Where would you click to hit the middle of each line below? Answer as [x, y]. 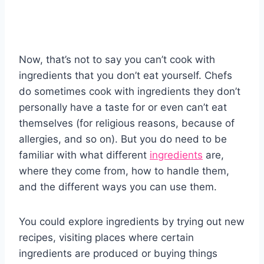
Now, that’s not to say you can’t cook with [117, 60]
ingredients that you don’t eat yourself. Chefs [126, 76]
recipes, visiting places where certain [106, 238]
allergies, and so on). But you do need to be [123, 139]
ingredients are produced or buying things [118, 254]
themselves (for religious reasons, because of [127, 123]
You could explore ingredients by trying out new [132, 222]
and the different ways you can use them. [118, 187]
